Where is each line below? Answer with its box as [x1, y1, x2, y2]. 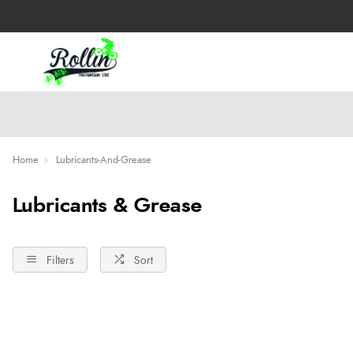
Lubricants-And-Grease [56, 154, 151, 165]
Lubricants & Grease [13, 196, 202, 216]
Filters [46, 255, 74, 266]
